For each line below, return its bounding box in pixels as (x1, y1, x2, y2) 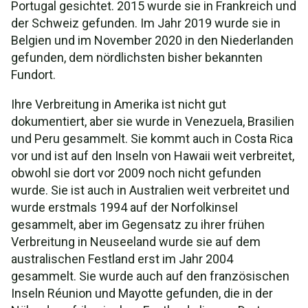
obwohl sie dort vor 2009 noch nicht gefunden (11, 166, 261, 180)
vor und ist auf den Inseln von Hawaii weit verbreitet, (11, 148, 294, 163)
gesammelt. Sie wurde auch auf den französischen (11, 269, 289, 283)
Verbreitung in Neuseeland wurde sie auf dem (11, 234, 261, 249)
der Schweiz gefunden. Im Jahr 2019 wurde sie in (11, 16, 280, 30)
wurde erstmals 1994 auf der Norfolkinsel (11, 200, 238, 214)
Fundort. (11, 67, 56, 82)
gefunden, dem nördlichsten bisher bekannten (11, 50, 263, 65)
